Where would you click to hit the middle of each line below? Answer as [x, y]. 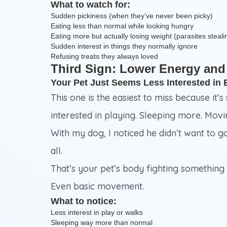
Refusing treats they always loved [104, 56]
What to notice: [84, 201]
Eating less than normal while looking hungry [122, 26]
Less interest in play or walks [97, 213]
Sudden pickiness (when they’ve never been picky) [132, 16]
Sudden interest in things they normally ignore [124, 46]
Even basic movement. [97, 186]
